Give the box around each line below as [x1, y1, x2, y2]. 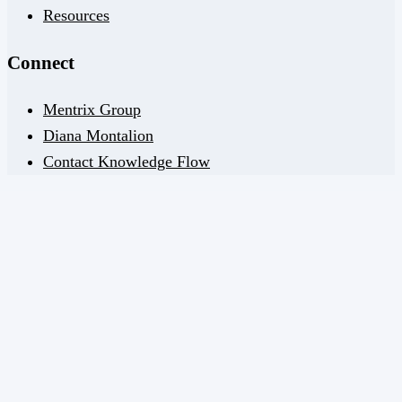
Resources [43, 5, 109, 24]
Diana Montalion [43, 126, 153, 144]
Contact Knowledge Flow [43, 152, 210, 170]
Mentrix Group [43, 100, 141, 118]
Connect [7, 51, 74, 74]
